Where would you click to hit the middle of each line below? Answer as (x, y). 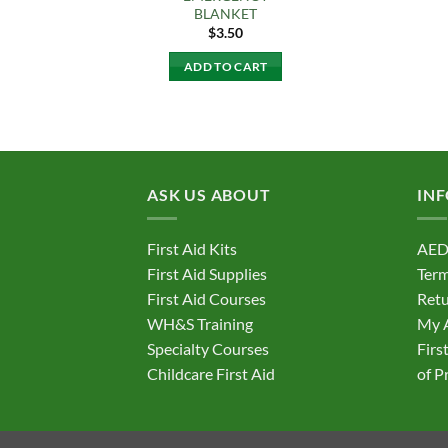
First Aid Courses (206, 299)
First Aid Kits (192, 249)
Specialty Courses (208, 349)
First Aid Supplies (207, 274)
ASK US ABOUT (209, 194)
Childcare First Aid (211, 374)
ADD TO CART (225, 66)
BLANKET (226, 13)
